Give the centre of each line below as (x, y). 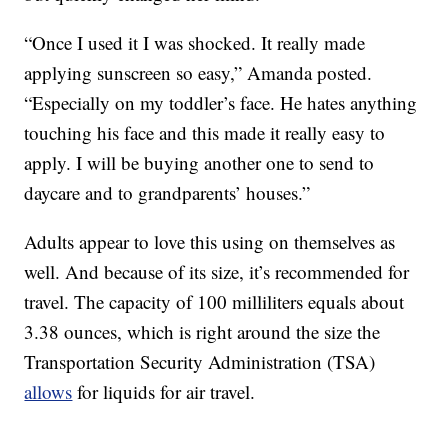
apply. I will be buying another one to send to (199, 163)
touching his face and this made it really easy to (205, 133)
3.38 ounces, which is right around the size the (202, 332)
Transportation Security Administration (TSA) (200, 362)
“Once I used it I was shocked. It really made (195, 43)
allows (48, 392)
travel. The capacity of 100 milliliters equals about (214, 302)
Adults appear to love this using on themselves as (210, 242)
